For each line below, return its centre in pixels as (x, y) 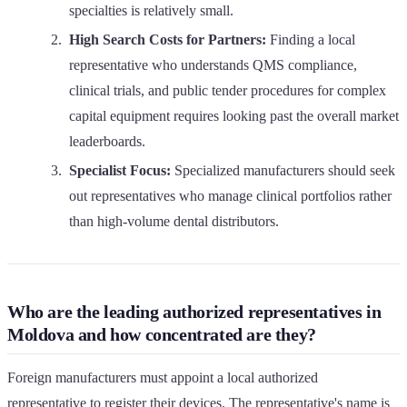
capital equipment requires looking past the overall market (234, 115)
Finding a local (311, 39)
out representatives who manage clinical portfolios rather (230, 195)
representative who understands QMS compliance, (213, 65)
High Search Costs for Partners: (168, 39)
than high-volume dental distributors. (174, 221)
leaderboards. (107, 141)
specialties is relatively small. (151, 10)
